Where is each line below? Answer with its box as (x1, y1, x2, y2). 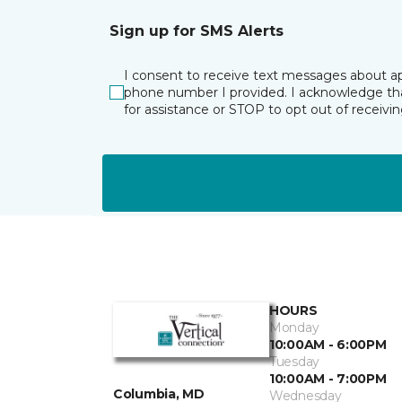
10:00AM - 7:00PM (269, 370, 387, 387)
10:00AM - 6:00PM (269, 336, 387, 353)
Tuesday (269, 353, 320, 370)
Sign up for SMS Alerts (109, 22, 284, 40)
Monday (269, 319, 319, 336)
